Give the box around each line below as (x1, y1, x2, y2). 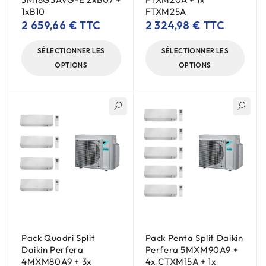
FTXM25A (145, 5, 186, 17)
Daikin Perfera (21, 244, 84, 255)
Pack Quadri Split (21, 232, 96, 243)
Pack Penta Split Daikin (145, 232, 243, 243)
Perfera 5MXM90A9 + (145, 244, 239, 255)
